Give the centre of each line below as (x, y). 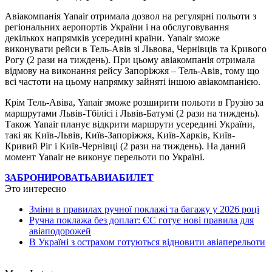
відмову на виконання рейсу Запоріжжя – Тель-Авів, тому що (132, 70)
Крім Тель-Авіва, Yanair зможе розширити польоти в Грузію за (134, 102)
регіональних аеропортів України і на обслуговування (117, 27)
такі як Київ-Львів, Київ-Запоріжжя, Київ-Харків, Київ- (120, 135)
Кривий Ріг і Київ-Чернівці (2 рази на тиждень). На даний (125, 146)
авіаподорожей (60, 231)
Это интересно (36, 188)
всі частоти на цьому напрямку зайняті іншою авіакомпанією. (133, 81)
